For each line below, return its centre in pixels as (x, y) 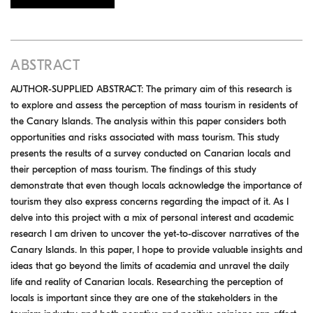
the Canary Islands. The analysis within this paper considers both (148, 121)
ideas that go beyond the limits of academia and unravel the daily (150, 265)
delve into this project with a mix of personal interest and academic (152, 217)
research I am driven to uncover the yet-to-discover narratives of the (155, 233)
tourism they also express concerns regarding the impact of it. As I (150, 201)
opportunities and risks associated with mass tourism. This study (145, 137)
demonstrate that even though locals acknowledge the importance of (156, 185)
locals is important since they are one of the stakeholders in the (144, 298)
